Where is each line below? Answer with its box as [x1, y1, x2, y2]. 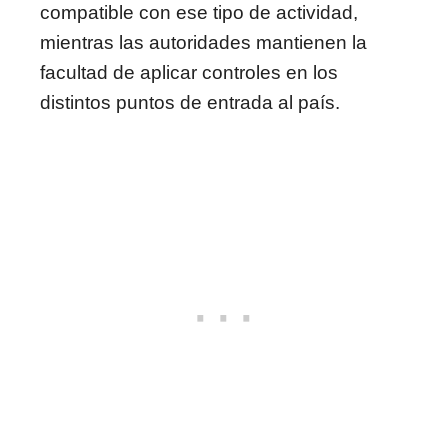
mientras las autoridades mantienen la [40, 31, 367, 53]
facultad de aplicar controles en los [40, 61, 338, 83]
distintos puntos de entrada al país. [40, 91, 340, 113]
